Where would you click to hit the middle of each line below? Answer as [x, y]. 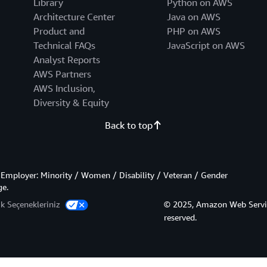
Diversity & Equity [71, 103]
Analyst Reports [66, 60]
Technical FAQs [64, 46]
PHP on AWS [193, 31]
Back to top [128, 125]
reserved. [180, 218]
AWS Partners [62, 74]
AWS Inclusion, [64, 89]
